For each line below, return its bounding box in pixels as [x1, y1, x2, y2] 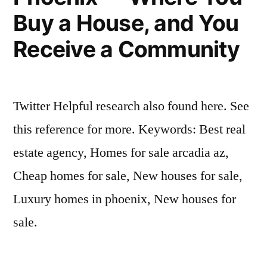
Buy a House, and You [13, 10, 239, 36]
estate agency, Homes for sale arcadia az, [13, 144, 229, 161]
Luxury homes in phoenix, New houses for [13, 191, 236, 207]
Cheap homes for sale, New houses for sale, [13, 167, 243, 184]
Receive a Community [13, 36, 240, 63]
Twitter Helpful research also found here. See [13, 98, 249, 114]
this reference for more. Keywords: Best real [13, 121, 246, 138]
